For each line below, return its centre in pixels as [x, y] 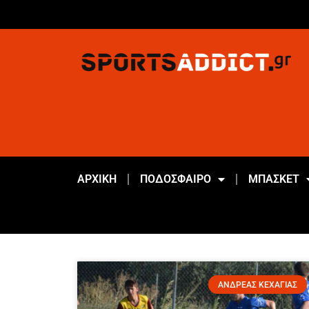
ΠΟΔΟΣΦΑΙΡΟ [175, 179]
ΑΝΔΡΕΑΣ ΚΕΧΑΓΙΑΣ [257, 285]
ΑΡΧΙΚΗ [97, 179]
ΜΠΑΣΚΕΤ [273, 179]
